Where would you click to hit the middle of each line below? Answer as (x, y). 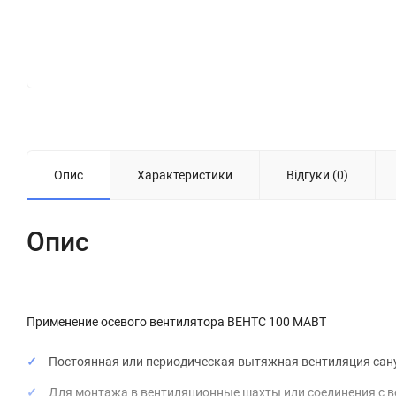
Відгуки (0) (317, 175)
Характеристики (185, 175)
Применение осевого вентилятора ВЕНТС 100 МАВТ (176, 322)
